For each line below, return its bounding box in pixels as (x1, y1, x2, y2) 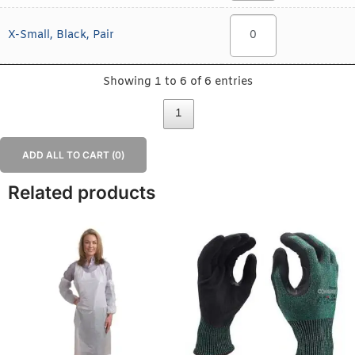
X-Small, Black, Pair (8, 28, 114, 44)
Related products (8, 181, 155, 204)
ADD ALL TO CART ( (22, 149, 115, 162)
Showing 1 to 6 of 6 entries (102, 74, 253, 90)
